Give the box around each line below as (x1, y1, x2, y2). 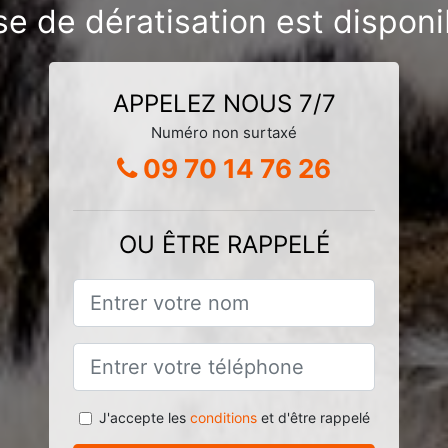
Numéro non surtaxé (151, 122, 297, 142)
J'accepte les (98, 408, 190, 426)
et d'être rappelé (256, 408, 370, 426)
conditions (189, 408, 257, 426)
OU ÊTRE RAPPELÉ (118, 229, 330, 259)
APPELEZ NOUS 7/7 (112, 88, 336, 118)
